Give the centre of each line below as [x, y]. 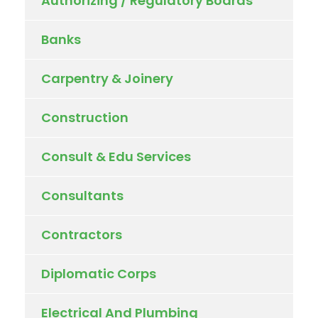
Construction [85, 117]
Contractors [82, 234]
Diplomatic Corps [99, 273]
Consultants [82, 195]
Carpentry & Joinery [107, 78]
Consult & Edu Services [116, 156]
